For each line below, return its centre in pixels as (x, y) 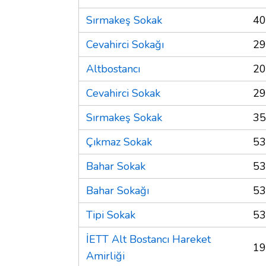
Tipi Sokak (111, 215)
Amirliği (105, 256)
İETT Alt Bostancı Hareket (148, 239)
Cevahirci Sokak (123, 93)
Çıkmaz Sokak (119, 142)
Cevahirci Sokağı (125, 44)
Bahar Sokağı (118, 190)
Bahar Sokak (116, 166)
